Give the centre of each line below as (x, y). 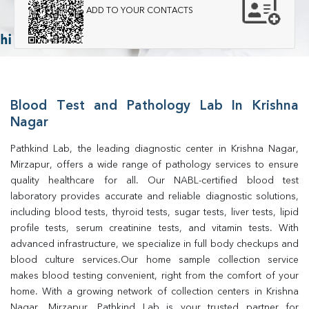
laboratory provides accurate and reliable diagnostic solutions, (154, 197)
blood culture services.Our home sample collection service (154, 260)
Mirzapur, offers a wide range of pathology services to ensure (154, 165)
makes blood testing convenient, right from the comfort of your (154, 276)
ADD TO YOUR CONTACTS (140, 11)
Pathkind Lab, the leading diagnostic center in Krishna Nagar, (154, 149)
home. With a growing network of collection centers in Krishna (154, 292)
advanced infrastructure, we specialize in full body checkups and (154, 244)
